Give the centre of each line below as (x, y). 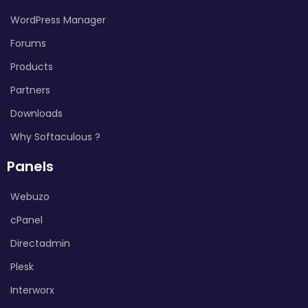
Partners (30, 90)
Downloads (36, 113)
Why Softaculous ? (55, 136)
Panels (30, 166)
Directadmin (40, 243)
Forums (28, 43)
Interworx (32, 290)
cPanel (26, 220)
